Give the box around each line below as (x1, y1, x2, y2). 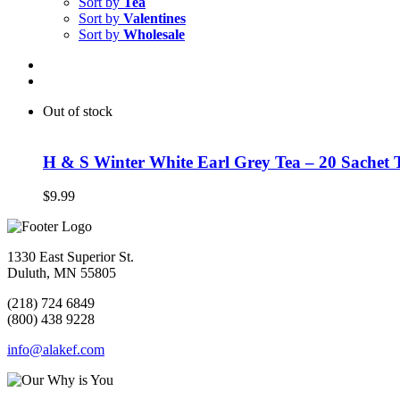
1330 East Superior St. (7, 249, 134, 265)
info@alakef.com (7, 342, 104, 358)
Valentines (123, 11, 186, 26)
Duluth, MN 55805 (7, 265, 116, 281)
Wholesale (123, 27, 185, 42)
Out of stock (43, 104, 112, 119)
